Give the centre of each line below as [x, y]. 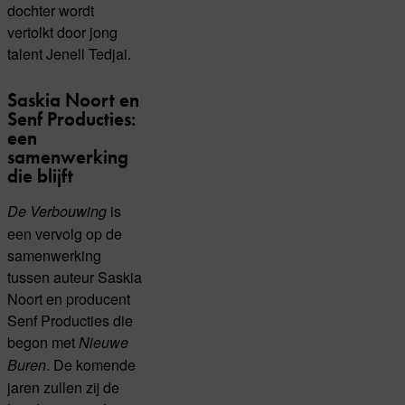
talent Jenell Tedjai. [69, 54]
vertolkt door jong [62, 32]
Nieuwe [104, 343]
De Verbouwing [57, 212]
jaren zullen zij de [63, 387]
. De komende [91, 365]
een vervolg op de [65, 234]
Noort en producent [69, 299]
